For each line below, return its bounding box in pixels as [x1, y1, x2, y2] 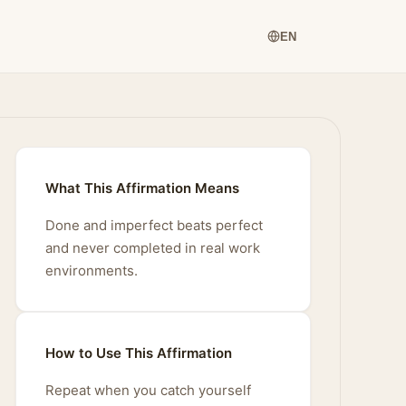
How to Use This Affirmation [45, 344, 232, 362]
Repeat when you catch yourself [45, 382, 251, 399]
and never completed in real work [45, 239, 260, 256]
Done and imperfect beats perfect [45, 217, 263, 234]
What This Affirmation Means [45, 179, 239, 197]
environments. [45, 262, 138, 279]
